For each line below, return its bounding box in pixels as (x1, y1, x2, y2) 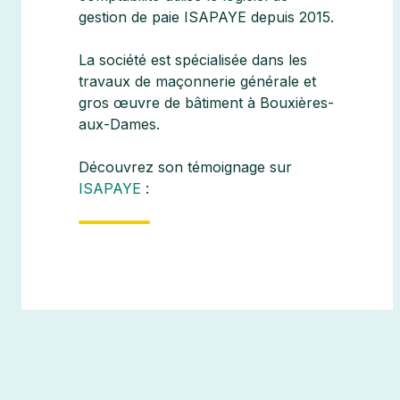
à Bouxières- (243, 94, 334, 112)
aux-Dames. (79, 115, 160, 134)
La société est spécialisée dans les (79, 51, 307, 70)
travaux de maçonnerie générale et (79, 72, 316, 91)
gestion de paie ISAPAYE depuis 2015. (79, 8, 334, 27)
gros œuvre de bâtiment (79, 94, 243, 112)
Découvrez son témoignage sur (79, 158, 292, 177)
